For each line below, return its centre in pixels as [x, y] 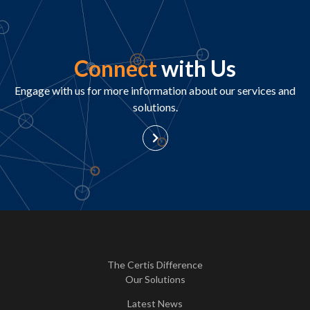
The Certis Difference [155, 264]
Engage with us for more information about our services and [155, 90]
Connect [116, 68]
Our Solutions [155, 279]
